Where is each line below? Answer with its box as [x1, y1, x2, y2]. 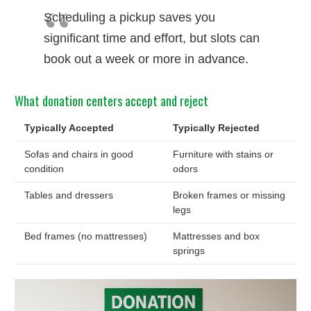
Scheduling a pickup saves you [44, 10, 215, 24]
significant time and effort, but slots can [44, 31, 260, 45]
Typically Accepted [24, 122, 114, 134]
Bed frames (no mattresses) [24, 230, 147, 242]
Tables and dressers [24, 190, 113, 201]
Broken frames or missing [173, 190, 285, 201]
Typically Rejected [173, 122, 260, 134]
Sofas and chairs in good [24, 149, 133, 160]
